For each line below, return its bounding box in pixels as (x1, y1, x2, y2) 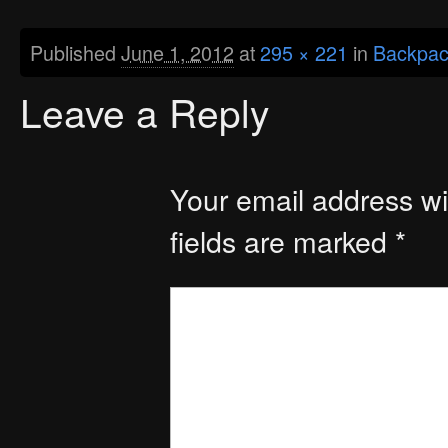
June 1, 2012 (121, 38, 234, 67)
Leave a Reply (20, 83, 269, 139)
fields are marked (170, 220, 395, 261)
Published (30, 38, 121, 67)
